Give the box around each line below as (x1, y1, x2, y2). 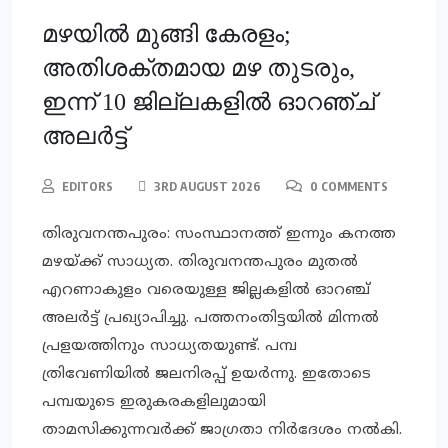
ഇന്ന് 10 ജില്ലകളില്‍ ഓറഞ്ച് (42, 89, 375, 116)
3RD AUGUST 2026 (151, 179, 261, 195)
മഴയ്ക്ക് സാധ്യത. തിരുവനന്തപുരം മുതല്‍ (42, 253, 358, 273)
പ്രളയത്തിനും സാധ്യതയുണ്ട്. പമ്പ (42, 337, 297, 357)
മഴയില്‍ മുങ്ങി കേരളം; (42, 21, 291, 48)
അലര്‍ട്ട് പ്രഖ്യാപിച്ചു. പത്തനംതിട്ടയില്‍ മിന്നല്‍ (42, 309, 379, 329)
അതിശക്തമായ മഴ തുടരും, (42, 55, 355, 82)
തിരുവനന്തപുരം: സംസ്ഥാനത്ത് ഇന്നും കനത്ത (42, 225, 396, 245)
